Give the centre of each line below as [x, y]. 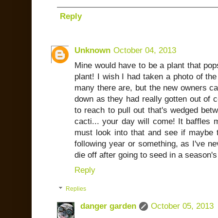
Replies [76, 189]
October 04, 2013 [145, 50]
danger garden [108, 206]
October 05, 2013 [182, 206]
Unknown [92, 50]
